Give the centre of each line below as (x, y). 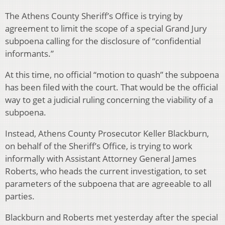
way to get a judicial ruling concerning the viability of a (109, 100)
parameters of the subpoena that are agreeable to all (108, 184)
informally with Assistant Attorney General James (101, 159)
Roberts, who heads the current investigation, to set (106, 171)
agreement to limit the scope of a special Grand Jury (106, 29)
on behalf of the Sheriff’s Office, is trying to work (99, 146)
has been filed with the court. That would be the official (111, 87)
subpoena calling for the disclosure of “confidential (103, 41)
